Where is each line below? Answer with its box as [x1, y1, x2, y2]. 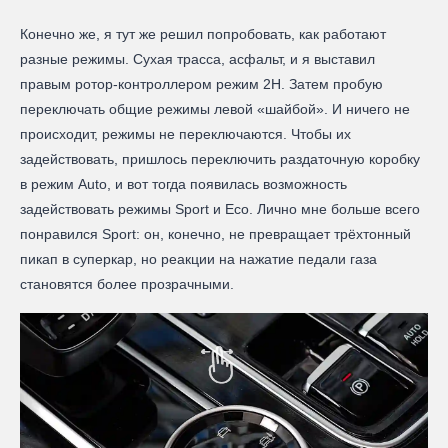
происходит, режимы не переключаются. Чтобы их [20, 126, 351, 143]
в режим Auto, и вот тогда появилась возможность [20, 176, 347, 193]
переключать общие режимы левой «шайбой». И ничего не [20, 101, 410, 118]
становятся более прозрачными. [20, 276, 238, 293]
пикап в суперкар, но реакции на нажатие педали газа [20, 251, 377, 268]
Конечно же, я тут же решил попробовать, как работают [20, 26, 386, 43]
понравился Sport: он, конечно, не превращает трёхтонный [20, 226, 411, 243]
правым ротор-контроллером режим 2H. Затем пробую [20, 76, 383, 93]
